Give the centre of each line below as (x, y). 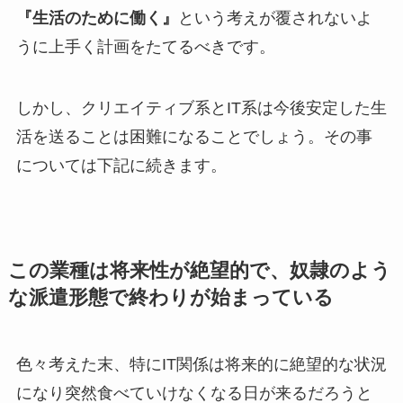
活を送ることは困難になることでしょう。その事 (194, 136)
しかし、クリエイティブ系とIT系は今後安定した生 (201, 107)
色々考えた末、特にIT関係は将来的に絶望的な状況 (201, 364)
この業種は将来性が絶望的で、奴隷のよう (199, 270)
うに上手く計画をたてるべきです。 (145, 47)
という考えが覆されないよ (275, 18)
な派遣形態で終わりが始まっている (170, 297)
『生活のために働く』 (97, 18)
